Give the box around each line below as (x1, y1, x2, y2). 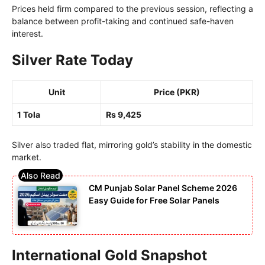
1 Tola (17, 109, 40, 119)
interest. (12, 28, 43, 38)
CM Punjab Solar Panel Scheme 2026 (89, 182, 237, 193)
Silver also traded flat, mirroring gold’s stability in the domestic (12, 139, 252, 150)
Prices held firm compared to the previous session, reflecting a (12, 3, 253, 14)
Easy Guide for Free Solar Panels (89, 195, 219, 205)
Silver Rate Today (12, 51, 133, 69)
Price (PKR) (154, 86, 200, 97)
